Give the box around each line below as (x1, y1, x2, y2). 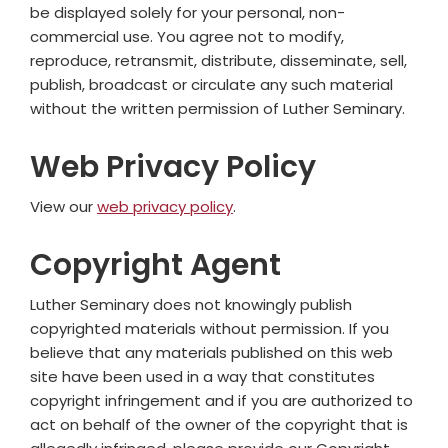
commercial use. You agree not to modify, (30, 26, 344, 47)
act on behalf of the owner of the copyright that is (30, 414, 408, 435)
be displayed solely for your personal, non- (30, 2, 345, 23)
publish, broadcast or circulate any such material (30, 74, 393, 95)
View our (30, 196, 97, 217)
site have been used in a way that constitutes (30, 366, 375, 387)
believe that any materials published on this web (30, 342, 393, 363)
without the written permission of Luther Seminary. (30, 98, 405, 119)
